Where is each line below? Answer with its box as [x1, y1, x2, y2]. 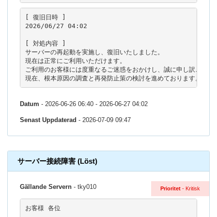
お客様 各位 [25, 204, 61, 212]
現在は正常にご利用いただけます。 [25, 57, 126, 64]
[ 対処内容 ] [25, 39, 66, 47]
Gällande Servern [20, 183, 72, 191]
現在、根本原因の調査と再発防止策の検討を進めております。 [25, 74, 201, 82]
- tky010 [72, 183, 96, 191]
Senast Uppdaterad [20, 116, 77, 124]
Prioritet [160, 186, 181, 192]
